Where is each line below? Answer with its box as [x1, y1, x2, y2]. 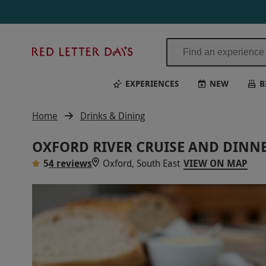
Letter [137, 58, 162, 71]
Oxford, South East [103, 157, 180, 170]
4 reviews [49, 157, 93, 170]
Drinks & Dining [80, 109, 145, 122]
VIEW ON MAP [183, 157, 248, 170]
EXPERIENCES [125, 77, 179, 89]
